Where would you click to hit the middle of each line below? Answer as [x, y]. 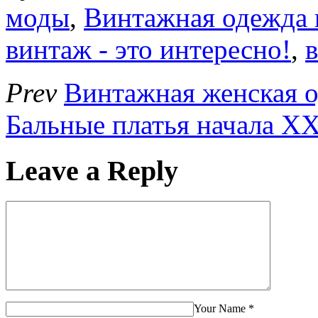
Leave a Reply [92, 171]
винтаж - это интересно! [148, 50]
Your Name [220, 308]
